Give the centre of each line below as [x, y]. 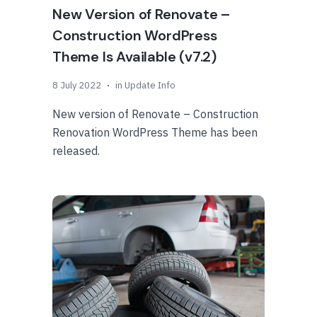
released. [76, 151]
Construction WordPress [135, 35]
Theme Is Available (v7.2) [135, 57]
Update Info [150, 85]
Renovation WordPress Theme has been [155, 132]
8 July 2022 [77, 85]
